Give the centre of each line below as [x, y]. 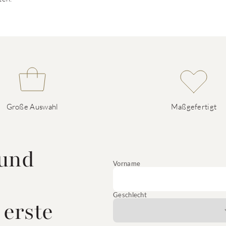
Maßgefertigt [194, 106]
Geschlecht [130, 195]
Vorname [127, 163]
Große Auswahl [32, 106]
